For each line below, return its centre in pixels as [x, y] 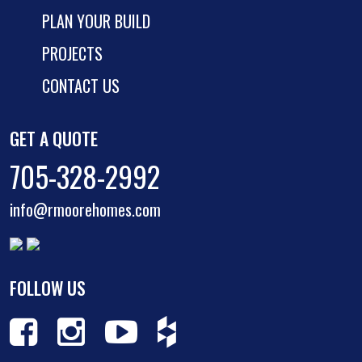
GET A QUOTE [54, 139]
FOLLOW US [48, 287]
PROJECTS [72, 53]
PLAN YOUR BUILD [96, 21]
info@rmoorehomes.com [85, 210]
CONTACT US [81, 85]
